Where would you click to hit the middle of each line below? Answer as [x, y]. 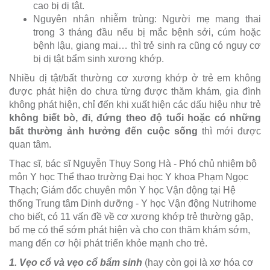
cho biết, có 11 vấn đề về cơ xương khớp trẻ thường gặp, [131, 217]
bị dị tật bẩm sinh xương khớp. [99, 59]
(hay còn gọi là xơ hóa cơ [198, 263]
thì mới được [229, 131]
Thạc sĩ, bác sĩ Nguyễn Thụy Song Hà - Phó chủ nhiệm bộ [133, 164]
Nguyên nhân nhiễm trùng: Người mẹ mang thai [147, 19]
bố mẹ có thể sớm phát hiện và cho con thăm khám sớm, [130, 230]
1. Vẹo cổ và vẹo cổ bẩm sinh [76, 263]
